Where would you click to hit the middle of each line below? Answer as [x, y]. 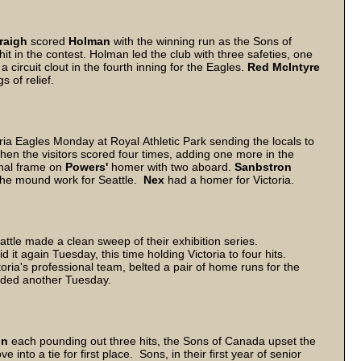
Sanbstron [263, 167]
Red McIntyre [284, 67]
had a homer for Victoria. [229, 180]
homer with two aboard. [173, 167]
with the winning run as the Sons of [201, 41]
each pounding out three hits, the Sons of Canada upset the [162, 341]
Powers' [88, 167]
